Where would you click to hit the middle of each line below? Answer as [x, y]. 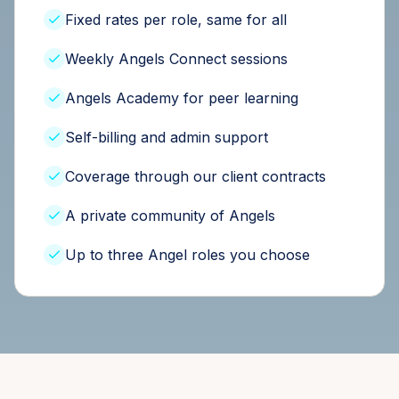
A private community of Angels [170, 216]
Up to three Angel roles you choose [187, 255]
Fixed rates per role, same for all [176, 20]
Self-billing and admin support [167, 137]
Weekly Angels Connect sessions [176, 59]
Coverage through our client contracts [195, 176]
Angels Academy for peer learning [182, 98]
